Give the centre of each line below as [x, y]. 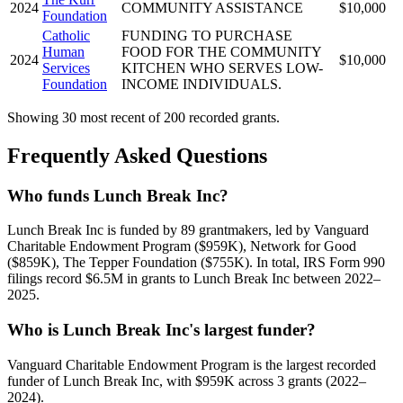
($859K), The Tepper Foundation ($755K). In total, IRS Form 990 [196, 263]
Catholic [66, 35]
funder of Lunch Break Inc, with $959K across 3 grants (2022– [187, 381]
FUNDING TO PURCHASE [207, 35]
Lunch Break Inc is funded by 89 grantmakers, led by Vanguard [188, 230]
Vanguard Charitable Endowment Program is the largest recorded [192, 364]
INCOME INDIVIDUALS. [201, 84]
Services [66, 67]
